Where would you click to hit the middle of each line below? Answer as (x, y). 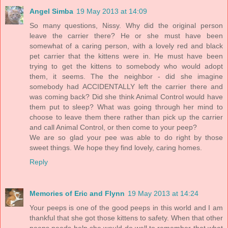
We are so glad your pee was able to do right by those (126, 137)
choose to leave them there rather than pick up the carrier (126, 117)
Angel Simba (51, 11)
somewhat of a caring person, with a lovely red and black (126, 46)
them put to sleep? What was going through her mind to (126, 107)
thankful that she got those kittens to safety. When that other (126, 218)
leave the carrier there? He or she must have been (126, 35)
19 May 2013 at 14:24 (163, 193)
